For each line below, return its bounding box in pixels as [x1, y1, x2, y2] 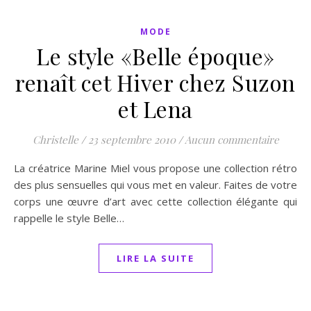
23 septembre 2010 [87, 133, 176, 146]
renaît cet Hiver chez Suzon [15, 67, 296, 97]
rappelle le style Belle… [14, 211, 124, 225]
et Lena [118, 94, 193, 124]
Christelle [32, 133, 78, 146]
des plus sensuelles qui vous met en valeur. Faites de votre [14, 178, 297, 192]
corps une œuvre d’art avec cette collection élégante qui [14, 194, 297, 208]
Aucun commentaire [184, 133, 279, 146]
